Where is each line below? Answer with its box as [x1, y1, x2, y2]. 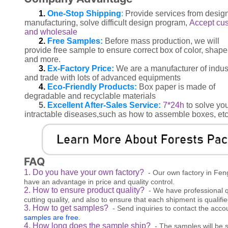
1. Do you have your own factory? [23, 167, 148, 177]
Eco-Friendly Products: [47, 82, 137, 92]
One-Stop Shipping [47, 9, 121, 18]
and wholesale [24, 27, 77, 37]
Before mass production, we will [104, 37, 219, 46]
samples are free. [23, 213, 80, 221]
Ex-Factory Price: [47, 64, 114, 73]
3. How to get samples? [23, 203, 112, 212]
